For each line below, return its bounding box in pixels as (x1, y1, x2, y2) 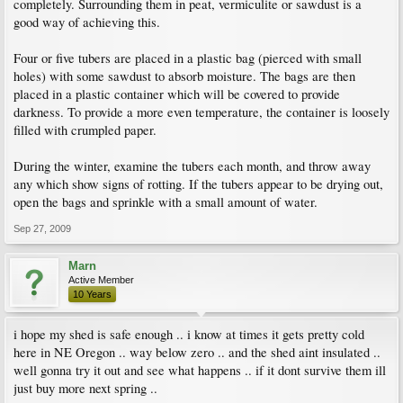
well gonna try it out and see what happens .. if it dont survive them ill (13, 362, 386, 379)
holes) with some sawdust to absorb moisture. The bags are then (13, 67, 355, 85)
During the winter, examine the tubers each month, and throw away (13, 157, 371, 175)
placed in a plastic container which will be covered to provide (13, 85, 340, 103)
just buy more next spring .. (13, 380, 157, 397)
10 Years (73, 289, 112, 300)
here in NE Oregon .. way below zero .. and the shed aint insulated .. (13, 344, 381, 361)
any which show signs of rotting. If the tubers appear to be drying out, (13, 175, 383, 193)
